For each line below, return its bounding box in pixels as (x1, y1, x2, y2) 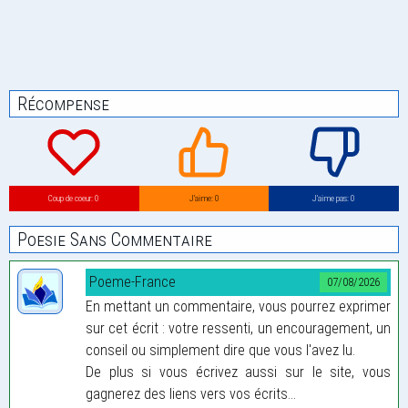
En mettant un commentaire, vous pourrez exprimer (86, 297, 391, 315)
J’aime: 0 (189, 193, 219, 204)
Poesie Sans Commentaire (17, 228, 212, 250)
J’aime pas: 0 (312, 193, 356, 204)
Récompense (17, 93, 109, 116)
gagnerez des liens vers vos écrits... (86, 384, 296, 403)
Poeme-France (89, 272, 176, 291)
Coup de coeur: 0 (48, 193, 100, 204)
